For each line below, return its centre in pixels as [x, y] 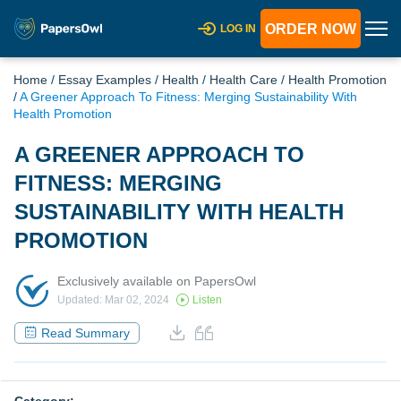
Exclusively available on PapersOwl [157, 281]
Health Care [243, 80]
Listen [207, 300]
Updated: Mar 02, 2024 [113, 300]
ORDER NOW [311, 29]
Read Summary [85, 333]
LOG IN [238, 29]
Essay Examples [105, 80]
